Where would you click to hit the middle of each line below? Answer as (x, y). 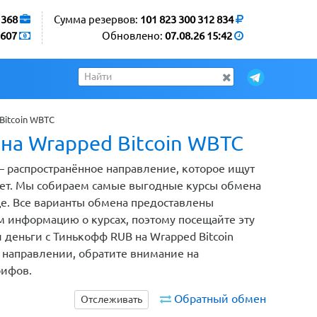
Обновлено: (133, 36)
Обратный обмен (220, 298)
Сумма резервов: (97, 19)
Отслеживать (111, 300)
